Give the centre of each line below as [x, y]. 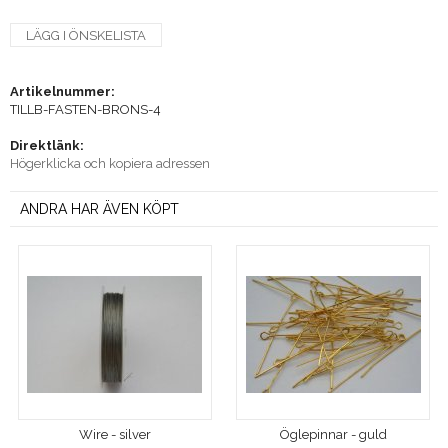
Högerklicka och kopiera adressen [110, 163]
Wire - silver [114, 434]
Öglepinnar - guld [333, 434]
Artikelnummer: [62, 91]
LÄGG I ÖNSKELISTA [86, 35]
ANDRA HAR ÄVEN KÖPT [99, 208]
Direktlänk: [47, 145]
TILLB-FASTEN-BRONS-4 [85, 109]
